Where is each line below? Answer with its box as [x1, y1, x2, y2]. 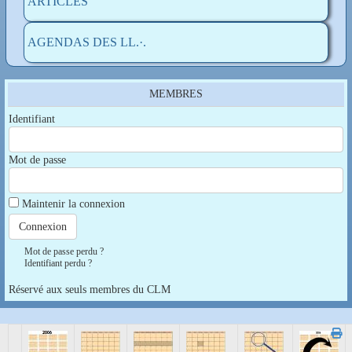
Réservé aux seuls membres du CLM [9, 284, 170, 296]
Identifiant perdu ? [24, 258, 92, 269]
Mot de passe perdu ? [24, 246, 104, 258]
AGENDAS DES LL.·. [27, 35, 146, 49]
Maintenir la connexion [22, 198, 125, 211]
